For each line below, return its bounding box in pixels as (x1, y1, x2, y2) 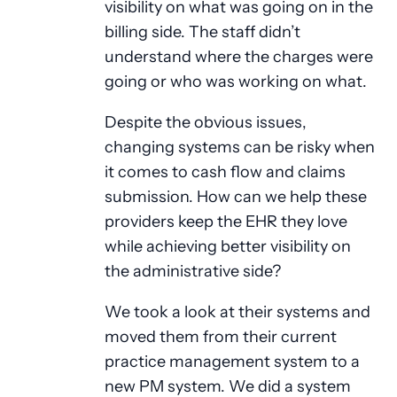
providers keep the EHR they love (104, 210, 347, 231)
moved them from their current (104, 325, 337, 346)
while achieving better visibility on (104, 235, 351, 256)
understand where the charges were (104, 45, 373, 66)
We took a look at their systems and (104, 300, 370, 322)
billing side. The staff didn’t (104, 20, 300, 42)
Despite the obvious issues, (104, 111, 307, 132)
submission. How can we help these (104, 185, 367, 206)
